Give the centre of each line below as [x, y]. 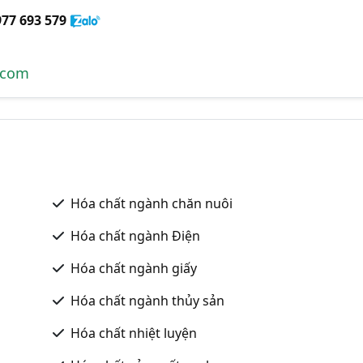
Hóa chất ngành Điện [135, 235]
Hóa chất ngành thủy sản [147, 300]
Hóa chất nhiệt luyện [134, 333]
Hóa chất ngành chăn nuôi [152, 203]
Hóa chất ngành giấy [134, 268]
